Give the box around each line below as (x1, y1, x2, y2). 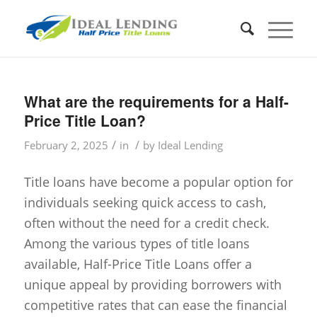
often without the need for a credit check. (23, 214, 270, 232)
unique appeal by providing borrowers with (23, 276, 282, 294)
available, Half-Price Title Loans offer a (23, 255, 252, 273)
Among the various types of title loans (23, 235, 250, 253)
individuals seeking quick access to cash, (23, 194, 266, 212)
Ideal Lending (157, 138, 223, 152)
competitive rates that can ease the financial (23, 296, 287, 314)
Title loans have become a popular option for (23, 173, 293, 191)
